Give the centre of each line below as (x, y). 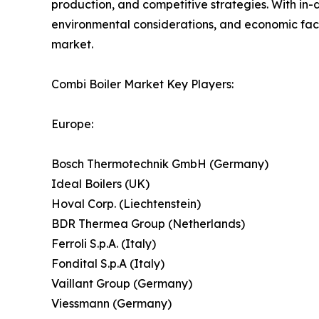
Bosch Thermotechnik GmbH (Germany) (160, 164)
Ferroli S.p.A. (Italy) (104, 244)
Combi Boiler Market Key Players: (142, 84)
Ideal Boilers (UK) (100, 184)
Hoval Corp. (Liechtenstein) (126, 204)
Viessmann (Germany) (111, 304)
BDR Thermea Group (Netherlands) (148, 224)
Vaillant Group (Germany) (122, 284)
